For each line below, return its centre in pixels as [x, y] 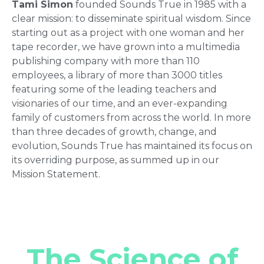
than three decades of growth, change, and [114, 131]
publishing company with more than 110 [106, 61]
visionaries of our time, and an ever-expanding [120, 103]
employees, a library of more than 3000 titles [117, 75]
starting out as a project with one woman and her [128, 32]
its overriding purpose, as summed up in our [115, 160]
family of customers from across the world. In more [131, 117]
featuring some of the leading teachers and [114, 89]
